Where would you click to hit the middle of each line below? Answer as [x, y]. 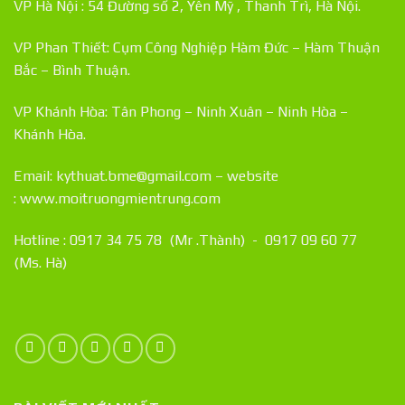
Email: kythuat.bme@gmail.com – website [146, 175]
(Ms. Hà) [40, 262]
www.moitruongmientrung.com [120, 198]
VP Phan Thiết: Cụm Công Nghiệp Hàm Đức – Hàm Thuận [197, 48]
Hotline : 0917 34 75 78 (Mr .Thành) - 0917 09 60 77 [187, 240]
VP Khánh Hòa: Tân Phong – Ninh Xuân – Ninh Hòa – [181, 111]
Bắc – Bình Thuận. [72, 71]
